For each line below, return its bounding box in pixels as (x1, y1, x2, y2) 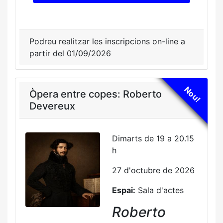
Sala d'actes (135, 185, 184, 195)
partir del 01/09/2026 (29, 48, 111, 58)
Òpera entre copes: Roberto (29, 88, 162, 100)
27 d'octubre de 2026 (112, 165, 195, 175)
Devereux (29, 100, 75, 112)
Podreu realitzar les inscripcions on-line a (29, 36, 185, 46)
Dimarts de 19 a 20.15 (112, 133, 194, 143)
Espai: (112, 185, 135, 195)
